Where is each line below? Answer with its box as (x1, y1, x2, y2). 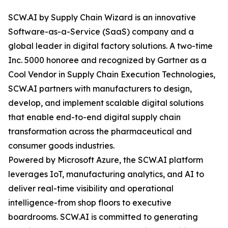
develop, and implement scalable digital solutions (8, 98, 204, 108)
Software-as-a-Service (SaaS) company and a (8, 26, 194, 37)
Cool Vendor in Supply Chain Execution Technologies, (8, 69, 215, 80)
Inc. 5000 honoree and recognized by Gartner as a (8, 55, 207, 66)
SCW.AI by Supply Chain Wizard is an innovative (8, 12, 196, 23)
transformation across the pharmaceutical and (8, 126, 192, 137)
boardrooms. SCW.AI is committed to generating (8, 212, 198, 222)
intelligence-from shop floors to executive (8, 197, 172, 208)
